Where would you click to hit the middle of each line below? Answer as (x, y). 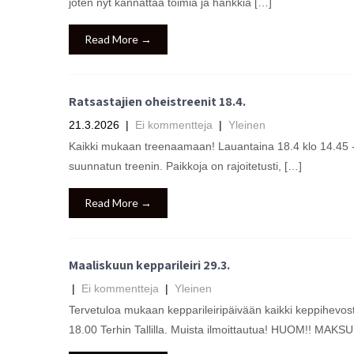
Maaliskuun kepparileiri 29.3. (149, 265)
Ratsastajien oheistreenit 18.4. (157, 102)
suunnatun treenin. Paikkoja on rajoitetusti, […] (185, 166)
